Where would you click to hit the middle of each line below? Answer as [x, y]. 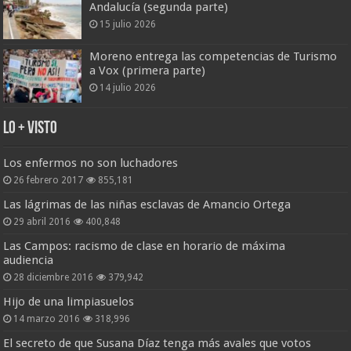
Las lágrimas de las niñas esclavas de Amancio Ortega [147, 205]
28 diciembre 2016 [54, 278]
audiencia [29, 261]
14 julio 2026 [128, 88]
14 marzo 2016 [47, 319]
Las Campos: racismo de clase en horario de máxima [145, 246]
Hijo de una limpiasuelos [69, 302]
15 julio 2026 [128, 25]
